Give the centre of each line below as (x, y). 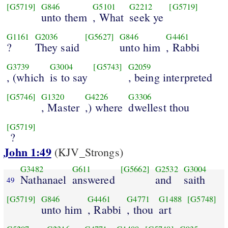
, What (108, 17)
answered (93, 179)
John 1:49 (27, 152)
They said (57, 47)
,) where (104, 107)
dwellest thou (159, 107)
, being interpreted (170, 77)
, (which (25, 77)
